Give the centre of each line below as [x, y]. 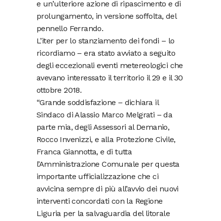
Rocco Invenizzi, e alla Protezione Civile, [106, 140]
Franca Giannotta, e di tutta [84, 152]
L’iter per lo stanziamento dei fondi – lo [106, 41]
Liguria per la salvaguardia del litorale [103, 214]
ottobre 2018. [59, 90]
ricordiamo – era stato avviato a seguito [106, 53]
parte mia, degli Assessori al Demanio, [103, 127]
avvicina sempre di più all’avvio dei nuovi [108, 189]
